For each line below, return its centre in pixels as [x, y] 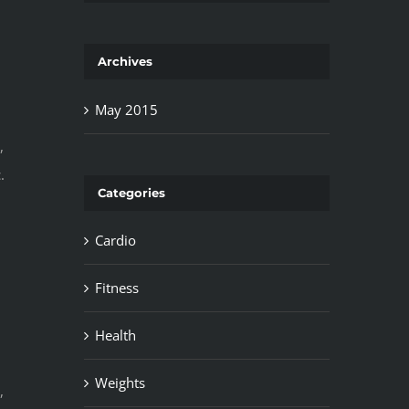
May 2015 [126, 109]
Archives [125, 62]
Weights [120, 383]
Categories [131, 192]
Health [115, 336]
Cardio [115, 241]
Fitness [116, 288]
